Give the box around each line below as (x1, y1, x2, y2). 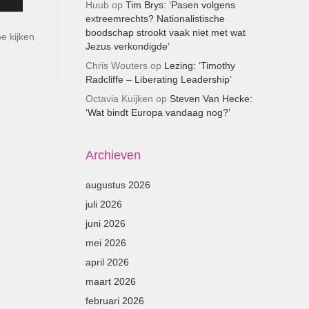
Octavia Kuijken (85, 93, 153, 104)
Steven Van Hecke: (169, 93, 252, 104)
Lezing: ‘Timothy (163, 60, 235, 71)
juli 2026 (85, 199, 122, 210)
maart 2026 (85, 276, 136, 287)
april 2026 (85, 257, 129, 268)
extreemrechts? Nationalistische (85, 13, 225, 24)
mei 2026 (85, 237, 126, 248)
